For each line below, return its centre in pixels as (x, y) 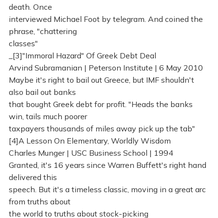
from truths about (39, 202)
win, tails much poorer (48, 117)
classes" (23, 44)
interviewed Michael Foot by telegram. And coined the (106, 19)
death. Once (30, 7)
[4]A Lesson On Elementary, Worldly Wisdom (90, 141)
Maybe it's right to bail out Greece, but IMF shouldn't (101, 80)
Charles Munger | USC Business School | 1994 (91, 153)
